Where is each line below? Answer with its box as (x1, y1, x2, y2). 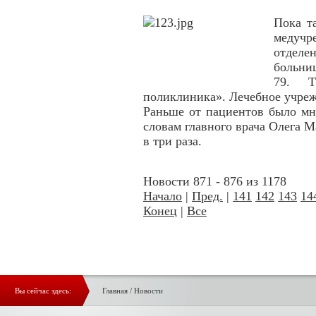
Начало (143, 189, 182, 203)
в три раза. (143, 134, 202, 148)
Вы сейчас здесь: (15, 286, 71, 295)
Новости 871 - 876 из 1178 (143, 174, 286, 188)
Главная (102, 286, 128, 295)
